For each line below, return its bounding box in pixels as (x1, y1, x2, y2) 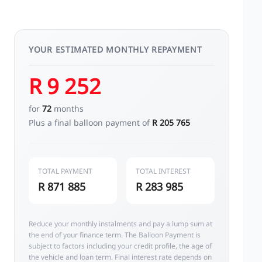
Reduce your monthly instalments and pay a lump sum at (29, 219, 212, 229)
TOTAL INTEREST (136, 166, 191, 176)
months (51, 103, 84, 114)
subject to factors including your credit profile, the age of (29, 241, 212, 251)
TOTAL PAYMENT (38, 166, 92, 176)
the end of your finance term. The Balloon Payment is (29, 230, 201, 240)
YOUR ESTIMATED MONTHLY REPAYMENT (29, 44, 202, 55)
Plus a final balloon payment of (29, 117, 152, 128)
